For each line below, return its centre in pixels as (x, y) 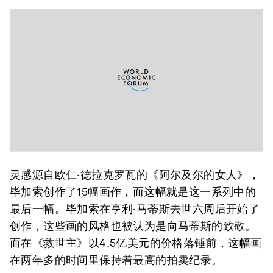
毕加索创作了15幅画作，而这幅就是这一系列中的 (133, 192)
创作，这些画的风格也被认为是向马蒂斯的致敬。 (133, 226)
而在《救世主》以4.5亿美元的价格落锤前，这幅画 (136, 243)
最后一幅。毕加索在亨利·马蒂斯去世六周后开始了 (135, 209)
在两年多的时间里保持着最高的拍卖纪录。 (116, 260)
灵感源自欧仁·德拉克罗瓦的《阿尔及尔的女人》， (135, 175)
